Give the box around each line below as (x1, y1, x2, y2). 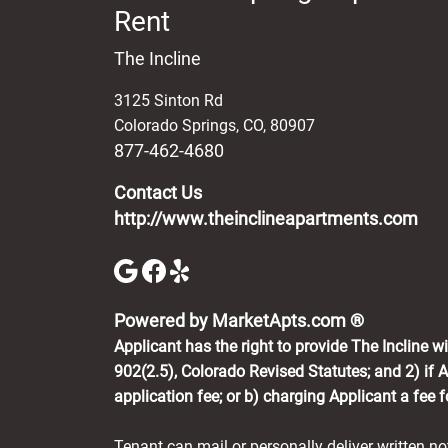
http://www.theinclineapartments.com (114, 208, 418, 229)
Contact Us (114, 182, 202, 203)
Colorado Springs (114, 115, 236, 135)
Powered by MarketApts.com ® (114, 311, 364, 332)
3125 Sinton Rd (114, 90, 223, 110)
